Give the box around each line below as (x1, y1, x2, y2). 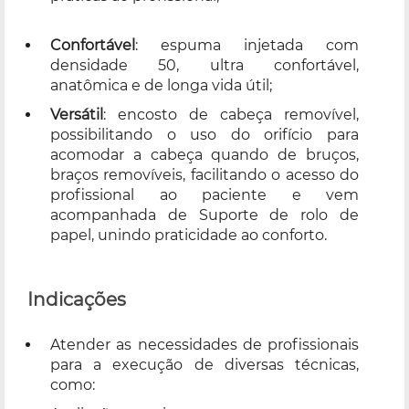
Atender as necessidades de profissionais (50, 335, 359, 353)
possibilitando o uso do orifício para (50, 125, 359, 143)
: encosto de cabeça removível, (103, 105, 359, 123)
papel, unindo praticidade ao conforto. (50, 225, 327, 244)
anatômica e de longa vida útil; (50, 76, 272, 94)
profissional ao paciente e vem (50, 185, 359, 204)
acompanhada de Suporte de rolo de (50, 205, 359, 224)
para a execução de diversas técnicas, (50, 355, 359, 373)
